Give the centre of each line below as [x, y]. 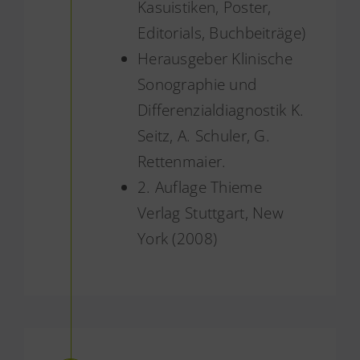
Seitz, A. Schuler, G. [203, 135]
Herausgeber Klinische [215, 58]
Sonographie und [197, 84]
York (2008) [177, 238]
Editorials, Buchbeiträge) [221, 33]
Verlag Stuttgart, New [210, 213]
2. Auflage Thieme [199, 187]
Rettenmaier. [182, 161]
